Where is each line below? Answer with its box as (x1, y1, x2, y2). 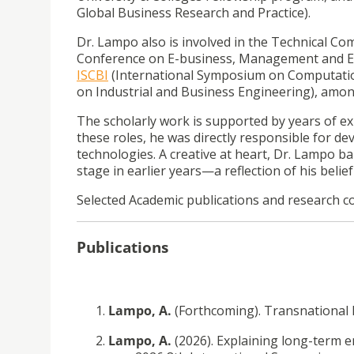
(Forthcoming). (175, 301, 264, 319)
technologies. (77, 145, 159, 164)
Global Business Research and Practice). (77, 4, 314, 22)
